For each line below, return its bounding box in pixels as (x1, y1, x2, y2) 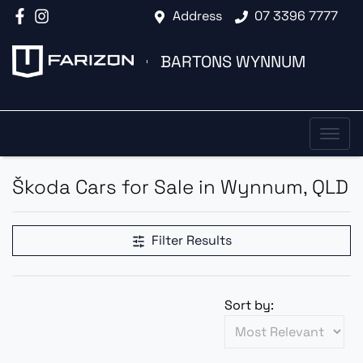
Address (173, 7, 222, 24)
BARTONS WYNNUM (160, 50, 305, 72)
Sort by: (224, 296, 274, 314)
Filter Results (151, 231, 232, 249)
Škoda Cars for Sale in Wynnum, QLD (12, 173, 348, 199)
